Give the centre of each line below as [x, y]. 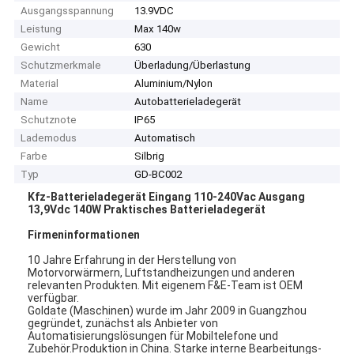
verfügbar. [54, 298]
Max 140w [158, 29]
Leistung [41, 29]
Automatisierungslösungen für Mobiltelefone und [153, 335]
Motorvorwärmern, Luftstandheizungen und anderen [162, 272]
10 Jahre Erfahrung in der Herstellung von [132, 260]
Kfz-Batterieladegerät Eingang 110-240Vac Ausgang [167, 196]
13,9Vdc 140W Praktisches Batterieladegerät [147, 209]
